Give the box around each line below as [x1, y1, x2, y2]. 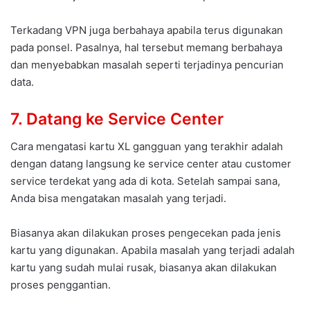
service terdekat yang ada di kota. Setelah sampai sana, [10, 174, 280, 188]
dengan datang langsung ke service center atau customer [10, 157, 291, 171]
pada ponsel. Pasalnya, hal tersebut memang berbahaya [10, 40, 282, 54]
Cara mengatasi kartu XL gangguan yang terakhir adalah [10, 140, 283, 154]
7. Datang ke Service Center [10, 109, 224, 129]
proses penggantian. [10, 278, 111, 292]
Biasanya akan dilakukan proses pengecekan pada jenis [10, 226, 281, 240]
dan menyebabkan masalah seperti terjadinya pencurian [10, 57, 284, 71]
